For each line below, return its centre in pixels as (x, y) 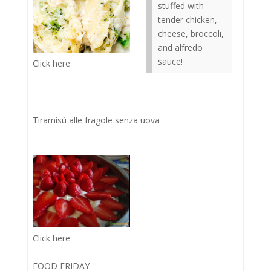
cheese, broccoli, (191, 34)
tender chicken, (188, 20)
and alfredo (180, 47)
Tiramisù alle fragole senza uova (96, 120)
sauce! (170, 61)
